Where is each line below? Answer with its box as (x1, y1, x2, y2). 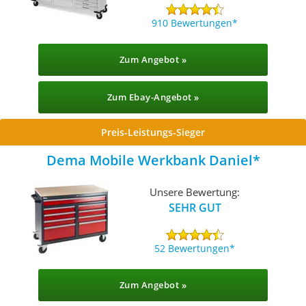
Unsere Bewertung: (150, 184, 240, 199)
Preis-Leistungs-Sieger (101, 126, 205, 139)
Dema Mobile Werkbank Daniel (46, 151, 253, 169)
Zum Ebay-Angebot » (107, 91, 199, 103)
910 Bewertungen (152, 16, 233, 29)
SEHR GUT (168, 199, 221, 215)
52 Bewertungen (154, 241, 230, 255)
